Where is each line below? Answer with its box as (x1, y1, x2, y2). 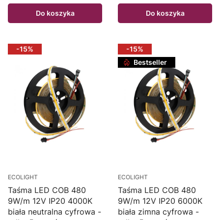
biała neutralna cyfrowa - (8, 207, 101, 217)
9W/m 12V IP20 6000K (118, 196, 202, 206)
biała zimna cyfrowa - (118, 207, 199, 217)
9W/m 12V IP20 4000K (8, 196, 92, 206)
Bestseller (134, 58, 167, 67)
